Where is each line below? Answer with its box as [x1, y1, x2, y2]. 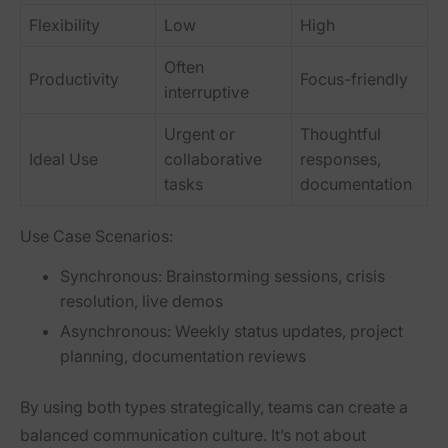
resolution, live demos [60, 291, 223, 312]
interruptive [164, 82, 249, 103]
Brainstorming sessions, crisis [162, 266, 385, 287]
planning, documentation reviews [60, 346, 306, 367]
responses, [300, 149, 381, 170]
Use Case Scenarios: [20, 226, 173, 247]
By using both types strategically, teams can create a [20, 397, 408, 418]
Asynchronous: [60, 321, 171, 342]
